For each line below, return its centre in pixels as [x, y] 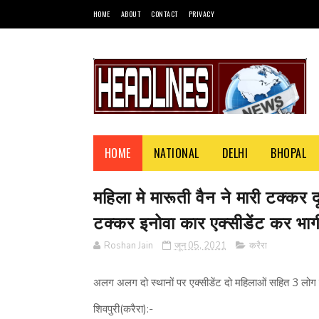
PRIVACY [201, 14]
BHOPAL [288, 153]
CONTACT [164, 14]
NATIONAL [176, 153]
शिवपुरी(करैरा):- [123, 309]
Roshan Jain [128, 246]
